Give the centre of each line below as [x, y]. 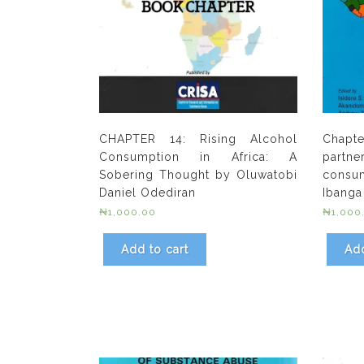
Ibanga [342, 192]
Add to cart [155, 249]
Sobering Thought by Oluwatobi [199, 174]
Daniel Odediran [147, 192]
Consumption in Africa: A [199, 156]
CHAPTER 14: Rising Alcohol [199, 139]
